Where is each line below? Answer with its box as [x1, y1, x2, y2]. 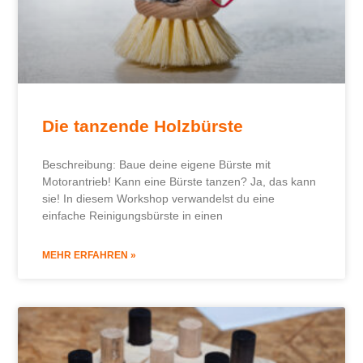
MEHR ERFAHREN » [42, 250, 137, 262]
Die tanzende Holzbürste [42, 117, 244, 136]
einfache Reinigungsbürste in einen [42, 209, 224, 223]
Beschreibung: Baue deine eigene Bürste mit [42, 158, 271, 172]
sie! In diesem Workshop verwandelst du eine [42, 192, 275, 206]
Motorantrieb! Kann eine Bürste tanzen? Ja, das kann [42, 175, 317, 189]
